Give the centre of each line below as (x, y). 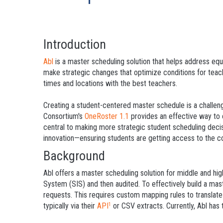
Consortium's (64, 116)
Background (74, 156)
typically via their (70, 206)
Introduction (75, 44)
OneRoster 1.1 (107, 116)
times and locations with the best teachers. (110, 83)
